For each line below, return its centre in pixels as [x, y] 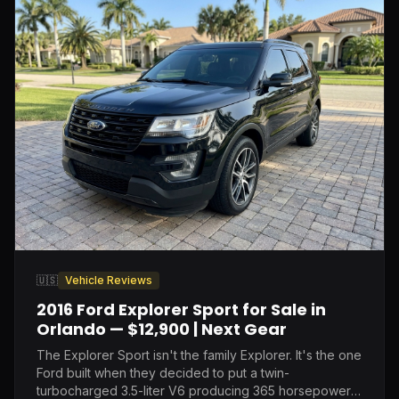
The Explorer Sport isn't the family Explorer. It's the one [199, 354]
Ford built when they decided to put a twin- [163, 372]
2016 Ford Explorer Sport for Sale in [181, 309]
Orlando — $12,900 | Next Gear [162, 329]
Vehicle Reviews [109, 280]
